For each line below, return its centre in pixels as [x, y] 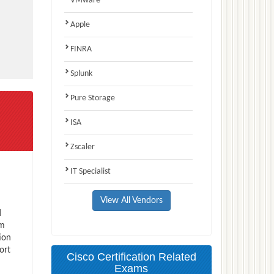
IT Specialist [90, 171]
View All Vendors [131, 200]
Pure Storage [92, 98]
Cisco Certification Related [131, 257]
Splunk [81, 73]
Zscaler [82, 147]
